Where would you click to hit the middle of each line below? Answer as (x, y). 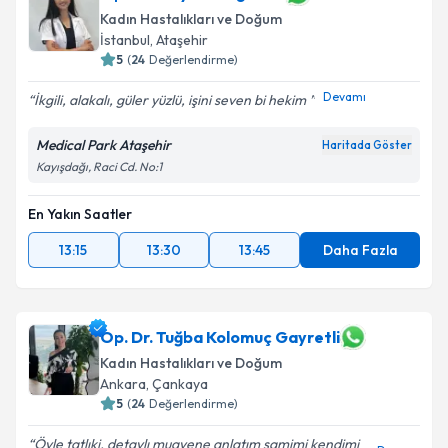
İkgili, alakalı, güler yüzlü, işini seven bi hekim (171, 100)
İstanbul (125, 40)
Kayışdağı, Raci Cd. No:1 (99, 166)
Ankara (123, 384)
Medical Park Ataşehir (103, 145)
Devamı (344, 96)
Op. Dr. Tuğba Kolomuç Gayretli (220, 337)
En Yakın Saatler (80, 214)
